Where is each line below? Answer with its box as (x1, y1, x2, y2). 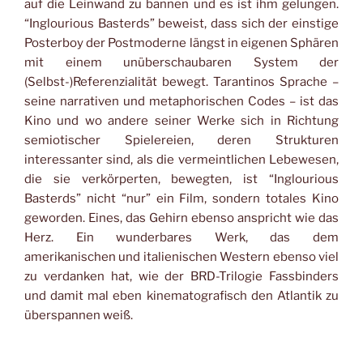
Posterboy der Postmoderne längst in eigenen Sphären (24, 35, 339, 50)
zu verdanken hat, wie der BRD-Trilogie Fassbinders (24, 268, 339, 284)
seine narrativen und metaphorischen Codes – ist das (24, 93, 339, 109)
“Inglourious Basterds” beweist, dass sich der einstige (24, 15, 339, 31)
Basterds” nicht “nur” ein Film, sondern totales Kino (24, 190, 339, 206)
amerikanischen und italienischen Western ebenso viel (24, 249, 339, 264)
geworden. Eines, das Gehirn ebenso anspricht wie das (24, 210, 339, 225)
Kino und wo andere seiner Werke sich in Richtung (24, 113, 339, 128)
